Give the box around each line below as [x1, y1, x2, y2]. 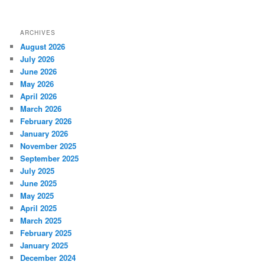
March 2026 [20, 102, 62, 114]
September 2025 [20, 152, 79, 164]
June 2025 [20, 177, 57, 189]
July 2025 [20, 164, 55, 176]
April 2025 [20, 202, 57, 214]
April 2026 [20, 90, 57, 102]
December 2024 [20, 251, 76, 263]
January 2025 [20, 239, 69, 251]
